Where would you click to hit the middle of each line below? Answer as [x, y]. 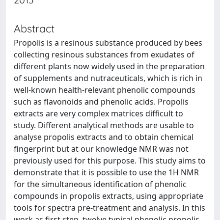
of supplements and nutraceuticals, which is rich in [108, 78]
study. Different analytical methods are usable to [104, 125]
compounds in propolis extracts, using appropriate [109, 196]
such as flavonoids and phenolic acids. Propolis [101, 102]
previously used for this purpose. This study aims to [110, 161]
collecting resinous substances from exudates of [104, 55]
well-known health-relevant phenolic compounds [105, 90]
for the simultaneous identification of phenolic [100, 184]
